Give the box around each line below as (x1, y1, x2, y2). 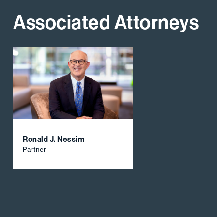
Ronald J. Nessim (23, 134, 85, 144)
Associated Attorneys (13, 10, 199, 34)
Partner (23, 145, 46, 153)
